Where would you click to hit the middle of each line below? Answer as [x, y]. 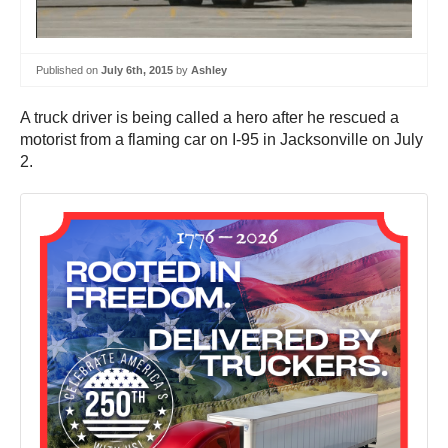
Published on [68, 69]
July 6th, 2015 [137, 69]
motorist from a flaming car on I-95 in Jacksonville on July [221, 140]
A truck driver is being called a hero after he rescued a [209, 118]
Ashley [209, 69]
